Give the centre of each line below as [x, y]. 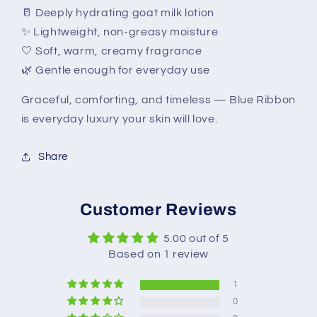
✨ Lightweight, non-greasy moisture [120, 31]
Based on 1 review [158, 254]
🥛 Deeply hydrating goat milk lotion [117, 12]
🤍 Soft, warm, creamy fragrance [111, 51]
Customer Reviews [158, 209]
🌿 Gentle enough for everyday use [115, 70]
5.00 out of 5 [196, 238]
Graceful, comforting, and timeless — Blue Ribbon [158, 100]
